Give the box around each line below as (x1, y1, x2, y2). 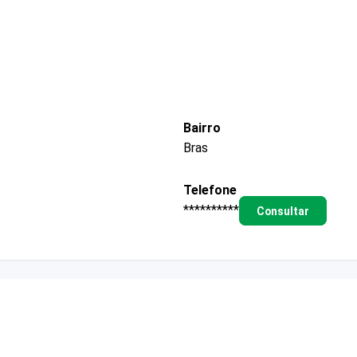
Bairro (183, 120, 221, 135)
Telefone (183, 182, 237, 198)
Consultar (256, 204, 309, 218)
